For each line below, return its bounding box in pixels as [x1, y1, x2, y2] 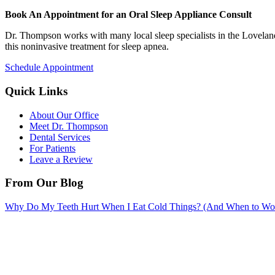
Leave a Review [29, 153, 93, 165]
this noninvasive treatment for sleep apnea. [5, 41, 169, 52]
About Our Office [29, 109, 99, 120]
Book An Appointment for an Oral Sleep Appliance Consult [5, 9, 252, 20]
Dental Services [29, 131, 90, 142]
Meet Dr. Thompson [29, 120, 108, 131]
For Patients [29, 142, 76, 153]
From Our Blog [5, 176, 83, 190]
